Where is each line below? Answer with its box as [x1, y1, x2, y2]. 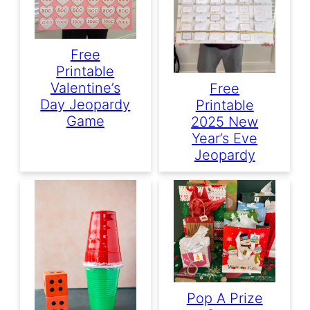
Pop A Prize [186, 290, 263, 307]
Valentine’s [50, 79, 120, 96]
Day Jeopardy [40, 95, 131, 113]
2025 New [191, 113, 259, 130]
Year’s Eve [192, 129, 258, 147]
